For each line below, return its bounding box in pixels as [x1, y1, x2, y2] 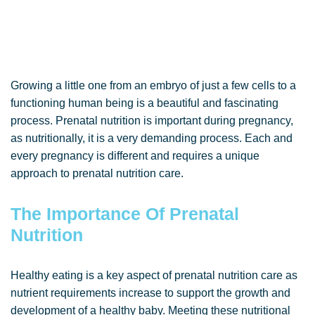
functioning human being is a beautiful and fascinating [11, 97, 278, 109]
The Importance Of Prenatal [11, 204, 239, 224]
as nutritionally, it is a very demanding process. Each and [11, 132, 292, 144]
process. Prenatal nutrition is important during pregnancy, [11, 115, 293, 127]
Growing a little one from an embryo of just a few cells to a [11, 79, 296, 91]
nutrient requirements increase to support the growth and [11, 287, 290, 299]
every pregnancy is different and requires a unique [11, 150, 259, 162]
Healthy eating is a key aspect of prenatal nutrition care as [11, 269, 297, 281]
